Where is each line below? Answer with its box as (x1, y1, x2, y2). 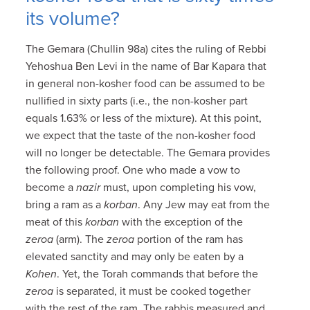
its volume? (26, 6, 120, 30)
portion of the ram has (134, 232, 244, 246)
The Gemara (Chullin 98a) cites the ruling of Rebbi (26, 42, 267, 56)
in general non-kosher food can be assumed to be (26, 76, 266, 91)
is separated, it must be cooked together (53, 284, 251, 298)
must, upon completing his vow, (100, 180, 257, 194)
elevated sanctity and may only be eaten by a (26, 249, 244, 264)
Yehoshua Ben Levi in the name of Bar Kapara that (26, 59, 267, 73)
